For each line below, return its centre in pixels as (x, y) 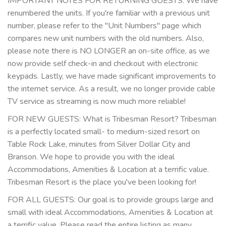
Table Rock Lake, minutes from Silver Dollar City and (99, 144)
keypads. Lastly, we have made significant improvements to (112, 76)
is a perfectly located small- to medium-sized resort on (104, 131)
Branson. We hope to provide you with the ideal (91, 157)
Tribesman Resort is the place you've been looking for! (102, 182)
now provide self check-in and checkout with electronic (103, 63)
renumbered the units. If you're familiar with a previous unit (109, 13)
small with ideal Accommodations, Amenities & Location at (110, 212)
